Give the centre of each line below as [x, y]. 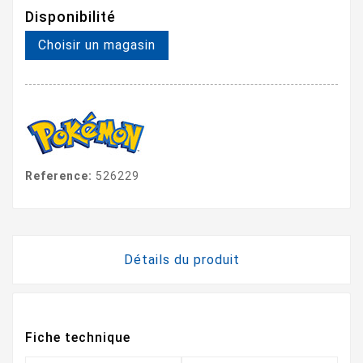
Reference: [59, 175]
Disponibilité [70, 16]
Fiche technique [78, 337]
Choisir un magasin [97, 45]
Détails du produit [181, 259]
